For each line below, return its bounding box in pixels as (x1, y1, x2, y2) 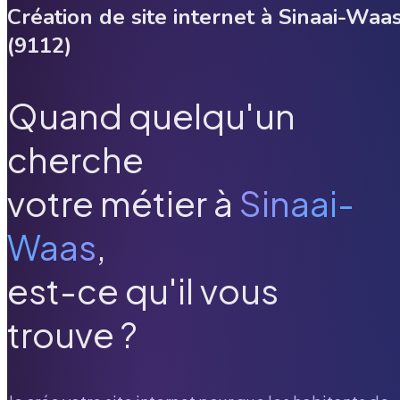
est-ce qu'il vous (7, 269, 279, 313)
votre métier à (7, 181, 233, 226)
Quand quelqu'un (7, 94, 296, 138)
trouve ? (7, 312, 137, 357)
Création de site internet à (7, 2, 279, 31)
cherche (7, 137, 144, 182)
